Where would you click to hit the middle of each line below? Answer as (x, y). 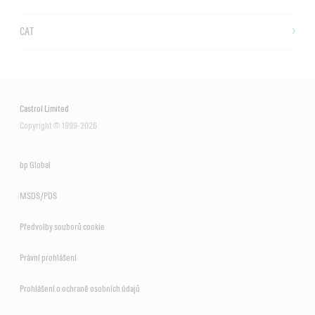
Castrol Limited (44, 108)
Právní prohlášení (48, 257)
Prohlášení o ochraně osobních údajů (80, 288)
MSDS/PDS (38, 195)
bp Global (35, 165)
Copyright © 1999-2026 (58, 125)
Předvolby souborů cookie (62, 226)
